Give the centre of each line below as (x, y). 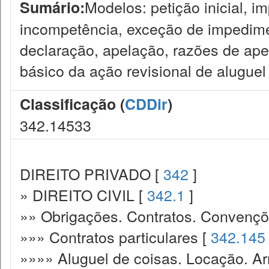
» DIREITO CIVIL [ (83, 195)
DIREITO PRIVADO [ (92, 174)
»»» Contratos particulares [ (115, 237)
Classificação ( (72, 104)
